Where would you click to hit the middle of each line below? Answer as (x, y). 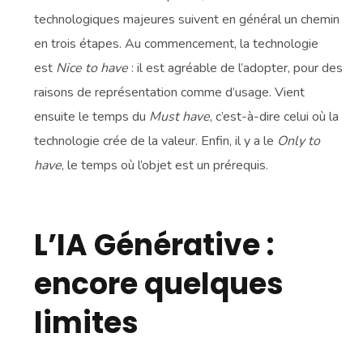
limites (87, 322)
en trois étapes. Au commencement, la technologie (177, 43)
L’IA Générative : (154, 245)
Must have (180, 116)
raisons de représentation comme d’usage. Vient (170, 92)
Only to (299, 141)
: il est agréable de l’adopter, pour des (236, 68)
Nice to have (92, 68)
